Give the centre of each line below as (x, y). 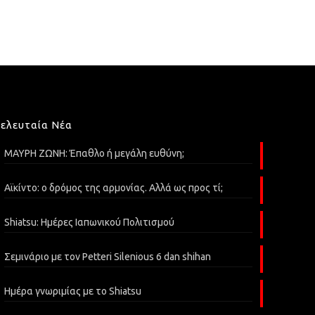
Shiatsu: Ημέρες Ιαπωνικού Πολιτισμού (90, 222)
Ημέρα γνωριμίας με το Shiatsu (73, 291)
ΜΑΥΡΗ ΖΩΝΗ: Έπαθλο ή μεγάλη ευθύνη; (95, 153)
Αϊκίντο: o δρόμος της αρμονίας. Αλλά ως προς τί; (114, 188)
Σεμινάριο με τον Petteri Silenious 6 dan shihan (108, 257)
